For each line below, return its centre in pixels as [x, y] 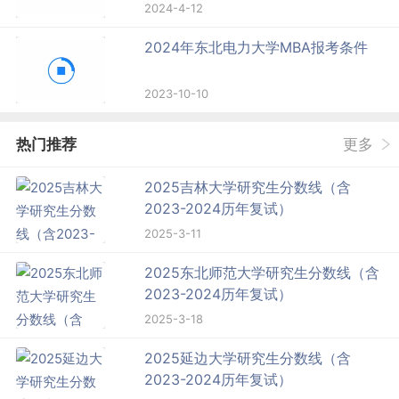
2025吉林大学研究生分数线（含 [248, 187]
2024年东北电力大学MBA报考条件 [256, 47]
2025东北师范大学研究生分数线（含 [262, 272]
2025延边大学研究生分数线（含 [248, 358]
